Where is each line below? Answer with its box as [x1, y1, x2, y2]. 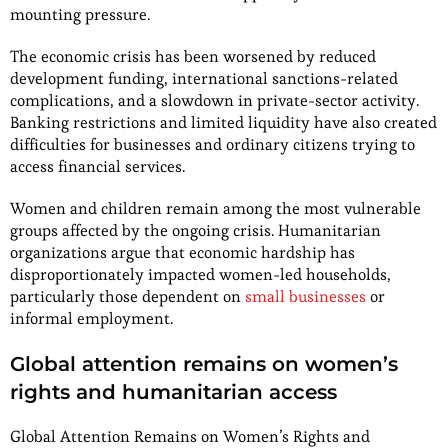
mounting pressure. [10, 3, 150, 25]
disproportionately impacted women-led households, [10, 263, 391, 285]
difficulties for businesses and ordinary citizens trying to [10, 133, 415, 155]
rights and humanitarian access [10, 379, 337, 404]
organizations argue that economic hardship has [10, 241, 355, 263]
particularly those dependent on [10, 285, 245, 307]
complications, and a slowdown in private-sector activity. [10, 89, 419, 111]
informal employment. [10, 307, 173, 329]
